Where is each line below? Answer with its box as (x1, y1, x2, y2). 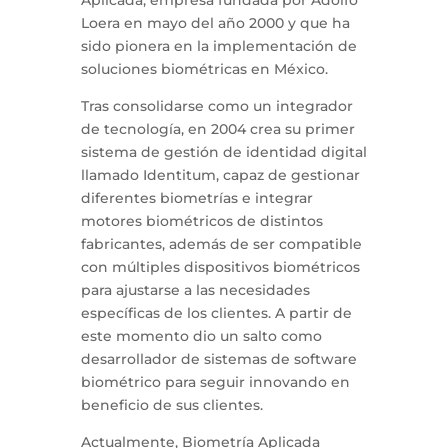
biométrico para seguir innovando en (80, 373, 350, 391)
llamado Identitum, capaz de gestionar (80, 166, 360, 184)
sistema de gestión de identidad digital (80, 143, 367, 161)
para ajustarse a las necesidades (80, 281, 310, 299)
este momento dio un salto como (80, 327, 322, 345)
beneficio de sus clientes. (80, 396, 263, 414)
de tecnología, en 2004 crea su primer (80, 120, 355, 138)
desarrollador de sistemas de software (80, 350, 357, 368)
